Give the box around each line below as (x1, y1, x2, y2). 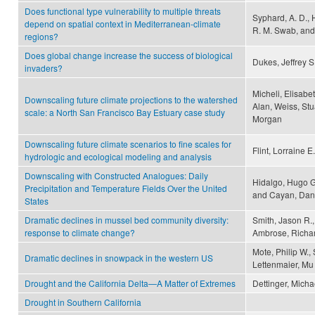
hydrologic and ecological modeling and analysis (25, 150, 212, 163)
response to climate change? (25, 226, 135, 239)
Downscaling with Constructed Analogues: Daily (25, 169, 208, 182)
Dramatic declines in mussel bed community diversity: (25, 214, 229, 226)
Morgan (252, 112, 282, 125)
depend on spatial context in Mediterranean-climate (25, 18, 221, 30)
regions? (25, 30, 58, 43)
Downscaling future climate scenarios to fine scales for (25, 138, 231, 150)
